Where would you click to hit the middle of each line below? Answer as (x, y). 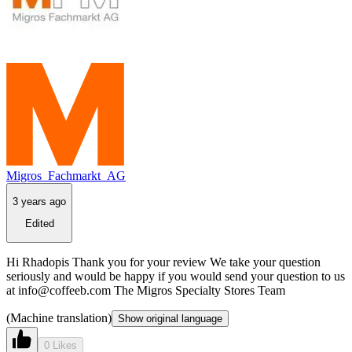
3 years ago (39, 201)
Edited (39, 224)
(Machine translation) (59, 317)
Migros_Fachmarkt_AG (66, 175)
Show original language (170, 318)
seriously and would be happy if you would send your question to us (176, 276)
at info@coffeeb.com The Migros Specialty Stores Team (146, 290)
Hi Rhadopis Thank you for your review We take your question (163, 262)
